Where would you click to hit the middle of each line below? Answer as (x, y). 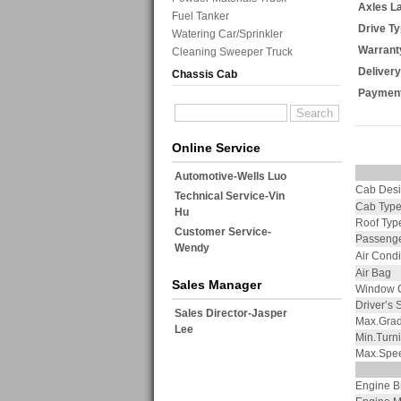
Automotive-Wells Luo (230, 177)
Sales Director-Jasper (231, 314)
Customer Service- (223, 232)
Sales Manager (217, 285)
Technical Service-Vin (230, 196)
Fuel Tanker (200, 17)
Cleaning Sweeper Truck (232, 52)
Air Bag (373, 273)
